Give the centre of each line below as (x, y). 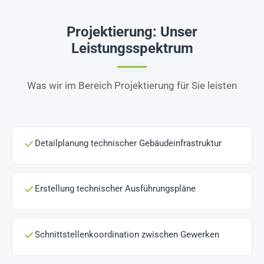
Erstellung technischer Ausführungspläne (115, 189)
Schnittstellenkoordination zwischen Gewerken (127, 235)
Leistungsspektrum (132, 48)
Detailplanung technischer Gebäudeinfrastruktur (128, 143)
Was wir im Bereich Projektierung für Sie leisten (132, 85)
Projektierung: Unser (132, 32)
